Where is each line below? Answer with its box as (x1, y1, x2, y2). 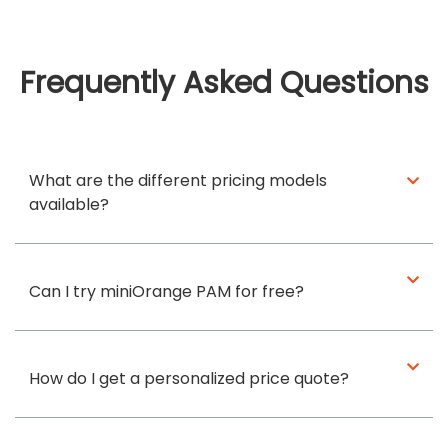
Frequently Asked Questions (19, 62, 429, 105)
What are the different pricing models (28, 169, 327, 193)
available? (28, 193, 109, 217)
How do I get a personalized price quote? (28, 367, 349, 391)
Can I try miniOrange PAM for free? (28, 280, 304, 304)
